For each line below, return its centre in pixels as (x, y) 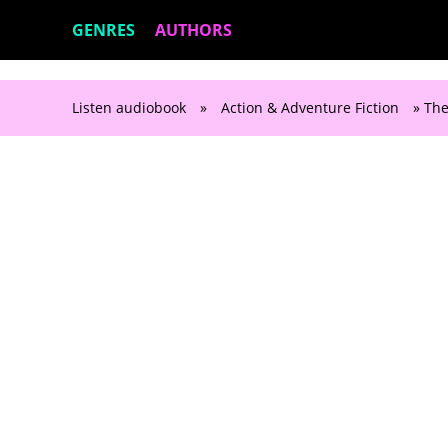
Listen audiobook (129, 107)
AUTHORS (193, 30)
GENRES (103, 30)
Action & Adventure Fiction (310, 107)
